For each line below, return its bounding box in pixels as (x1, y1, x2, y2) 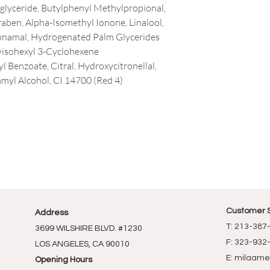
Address (35, 209, 68, 217)
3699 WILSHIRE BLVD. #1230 (35, 224, 142, 233)
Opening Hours (35, 256, 92, 264)
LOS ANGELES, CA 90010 (35, 240, 130, 248)
